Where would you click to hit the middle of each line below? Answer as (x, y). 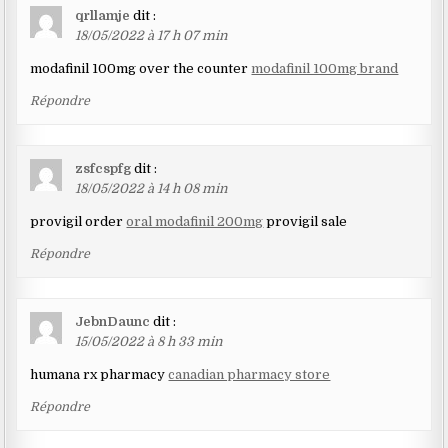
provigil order (78, 222)
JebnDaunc (113, 322)
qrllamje (103, 16)
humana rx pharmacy (99, 375)
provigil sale (305, 222)
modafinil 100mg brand (325, 69)
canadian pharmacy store (249, 375)
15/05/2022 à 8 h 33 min (149, 342)
